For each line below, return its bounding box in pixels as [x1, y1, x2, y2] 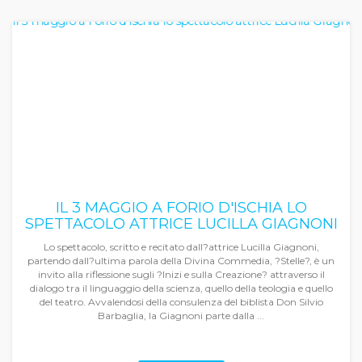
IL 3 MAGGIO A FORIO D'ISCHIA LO [55, 199, 307, 217]
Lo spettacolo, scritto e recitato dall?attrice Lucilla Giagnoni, [43, 241, 319, 253]
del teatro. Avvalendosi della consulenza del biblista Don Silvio [39, 296, 323, 308]
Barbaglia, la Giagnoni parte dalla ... [98, 309, 264, 322]
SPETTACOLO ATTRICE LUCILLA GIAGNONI [24, 215, 338, 233]
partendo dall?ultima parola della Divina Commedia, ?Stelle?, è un [27, 255, 335, 267]
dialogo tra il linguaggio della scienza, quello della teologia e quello [29, 282, 333, 294]
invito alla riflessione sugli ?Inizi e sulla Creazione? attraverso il [37, 268, 325, 280]
